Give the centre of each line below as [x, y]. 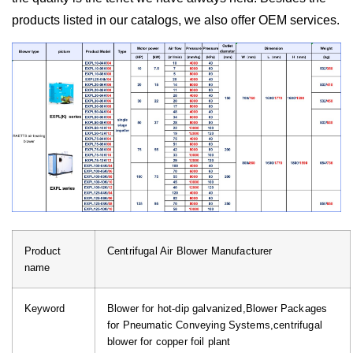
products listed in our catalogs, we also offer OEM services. [176, 20]
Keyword [45, 309]
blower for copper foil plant [169, 342]
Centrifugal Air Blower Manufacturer [190, 251]
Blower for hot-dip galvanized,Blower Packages [217, 309]
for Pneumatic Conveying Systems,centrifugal [215, 325]
